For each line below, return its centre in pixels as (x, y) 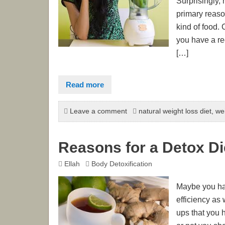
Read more (85, 85)
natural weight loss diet (175, 111)
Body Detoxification (122, 164)
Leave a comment (98, 111)
